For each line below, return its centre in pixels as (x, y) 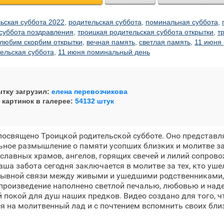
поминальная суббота (182, 22)
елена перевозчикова (89, 91)
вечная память (111, 42)
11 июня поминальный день (104, 52)
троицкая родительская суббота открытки (145, 32)
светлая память (165, 42)
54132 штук (94, 101)
